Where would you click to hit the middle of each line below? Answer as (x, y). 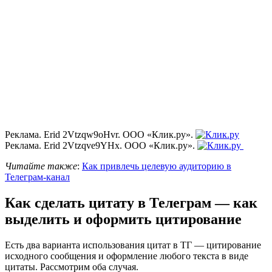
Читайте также (41, 166)
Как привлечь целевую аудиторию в (157, 166)
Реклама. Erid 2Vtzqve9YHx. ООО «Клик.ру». (101, 146)
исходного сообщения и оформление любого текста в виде (127, 256)
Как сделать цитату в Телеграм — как (131, 203)
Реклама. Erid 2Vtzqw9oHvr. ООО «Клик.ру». (99, 135)
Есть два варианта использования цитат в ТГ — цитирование (133, 245)
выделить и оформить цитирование (123, 219)
